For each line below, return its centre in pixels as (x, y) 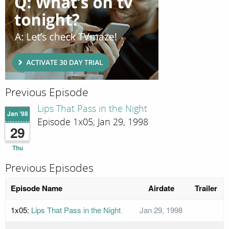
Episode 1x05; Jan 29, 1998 (93, 122)
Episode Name (37, 188)
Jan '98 (17, 114)
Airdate (161, 188)
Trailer (206, 188)
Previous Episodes (49, 168)
